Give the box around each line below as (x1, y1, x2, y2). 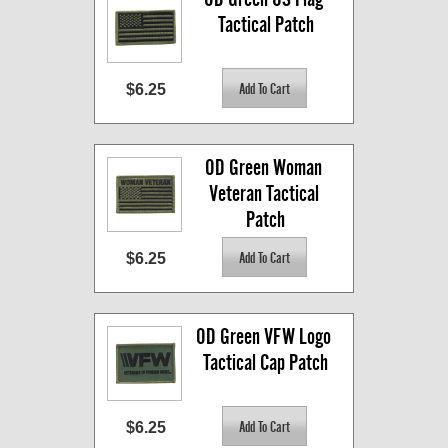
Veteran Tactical (208, 181, 319, 207)
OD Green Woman (205, 155, 322, 181)
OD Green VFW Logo (196, 324, 331, 350)
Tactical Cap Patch (203, 350, 328, 376)
